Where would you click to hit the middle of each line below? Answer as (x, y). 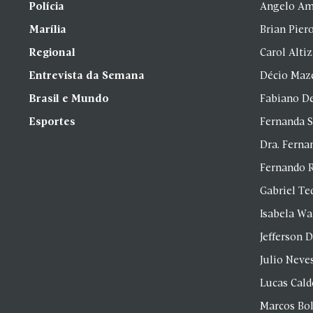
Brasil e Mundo (69, 99)
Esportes (52, 122)
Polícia (47, 7)
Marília (48, 30)
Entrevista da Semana (87, 76)
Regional (52, 53)
